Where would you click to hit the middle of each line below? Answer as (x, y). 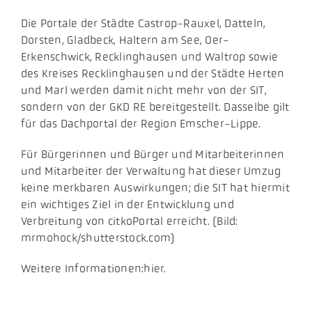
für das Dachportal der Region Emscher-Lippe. (141, 124)
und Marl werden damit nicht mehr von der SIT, (143, 91)
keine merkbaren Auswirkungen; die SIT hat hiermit (155, 188)
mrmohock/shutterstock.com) (98, 238)
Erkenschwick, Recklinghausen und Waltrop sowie (149, 57)
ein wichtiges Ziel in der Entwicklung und (127, 205)
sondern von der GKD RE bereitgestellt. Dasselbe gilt (155, 107)
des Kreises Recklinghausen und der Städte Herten (153, 74)
